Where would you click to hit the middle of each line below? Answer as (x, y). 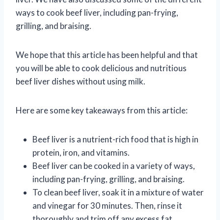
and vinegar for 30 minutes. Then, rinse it (107, 205)
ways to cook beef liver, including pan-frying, (97, 12)
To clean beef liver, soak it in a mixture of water (118, 192)
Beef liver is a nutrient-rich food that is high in (115, 139)
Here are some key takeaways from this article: (102, 110)
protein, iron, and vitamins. (81, 152)
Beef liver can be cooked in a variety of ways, (114, 165)
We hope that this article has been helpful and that (107, 55)
